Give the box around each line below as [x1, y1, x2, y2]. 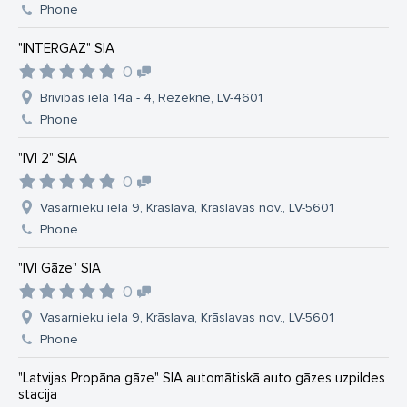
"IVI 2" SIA [18, 150, 77, 166]
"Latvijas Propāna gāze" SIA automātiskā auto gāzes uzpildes [18, 370, 385, 386]
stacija [18, 386, 57, 402]
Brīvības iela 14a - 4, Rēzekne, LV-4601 [40, 90, 263, 105]
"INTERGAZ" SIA [18, 40, 114, 56]
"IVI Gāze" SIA [18, 260, 101, 276]
